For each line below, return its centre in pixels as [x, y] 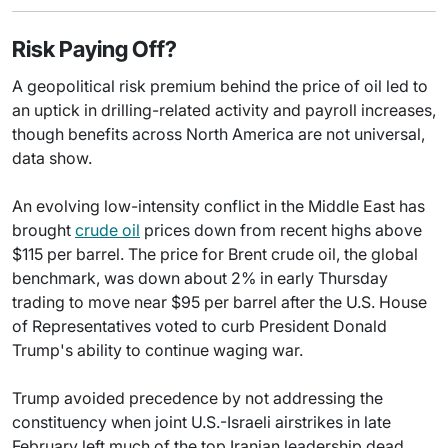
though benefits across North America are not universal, [218, 133]
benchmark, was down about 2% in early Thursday [200, 277]
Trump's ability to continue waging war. [157, 349]
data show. [52, 157]
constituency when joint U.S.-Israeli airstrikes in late [201, 421]
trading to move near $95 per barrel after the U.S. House [219, 301]
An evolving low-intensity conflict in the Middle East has [218, 205]
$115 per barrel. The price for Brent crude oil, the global [215, 253]
